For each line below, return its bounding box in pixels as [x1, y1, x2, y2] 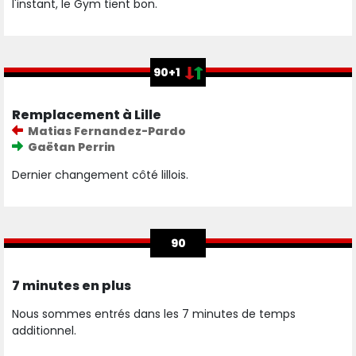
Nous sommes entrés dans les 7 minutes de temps [12, 306, 296, 323]
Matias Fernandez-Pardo [28, 123, 186, 140]
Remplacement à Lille [12, 106, 161, 125]
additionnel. [12, 323, 79, 339]
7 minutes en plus [12, 277, 131, 296]
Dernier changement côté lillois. [12, 167, 188, 184]
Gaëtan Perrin [28, 139, 115, 156]
